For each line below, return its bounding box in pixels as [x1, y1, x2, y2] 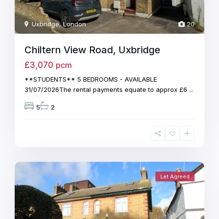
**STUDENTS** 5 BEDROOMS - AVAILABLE [24, 75, 157, 83]
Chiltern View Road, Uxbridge [24, 44, 161, 56]
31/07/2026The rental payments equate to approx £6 [24, 85, 190, 93]
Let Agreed [160, 173, 190, 180]
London [63, 20, 87, 28]
